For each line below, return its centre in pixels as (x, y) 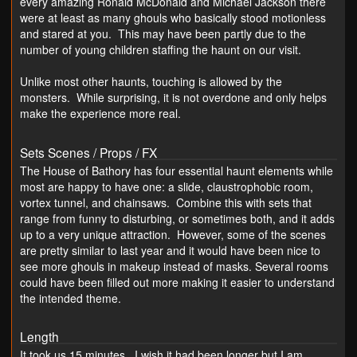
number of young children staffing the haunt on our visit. (162, 50)
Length (39, 336)
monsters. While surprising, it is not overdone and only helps (173, 98)
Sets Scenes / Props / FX (88, 152)
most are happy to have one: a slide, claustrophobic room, (167, 186)
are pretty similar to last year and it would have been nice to (170, 250)
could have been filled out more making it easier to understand (177, 282)
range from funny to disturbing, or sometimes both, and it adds (177, 218)
